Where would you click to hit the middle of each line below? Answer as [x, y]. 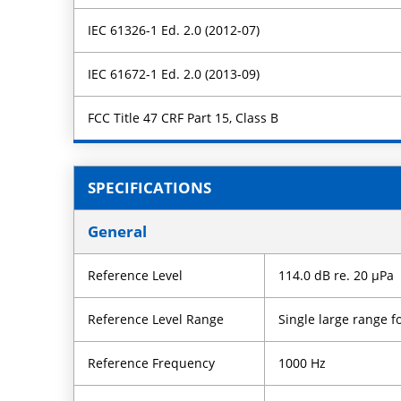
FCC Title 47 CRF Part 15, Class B [183, 117]
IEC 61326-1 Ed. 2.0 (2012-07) [174, 30]
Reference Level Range [156, 319]
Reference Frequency [152, 363]
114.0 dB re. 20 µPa [337, 275]
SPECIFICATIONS [150, 187]
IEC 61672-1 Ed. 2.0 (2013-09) [174, 73]
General [118, 231]
